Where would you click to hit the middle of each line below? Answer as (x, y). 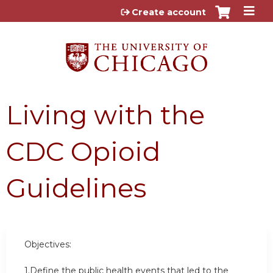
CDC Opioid (83, 151)
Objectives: (48, 244)
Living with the (105, 115)
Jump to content (136, 9)
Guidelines (76, 188)
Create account (169, 12)
